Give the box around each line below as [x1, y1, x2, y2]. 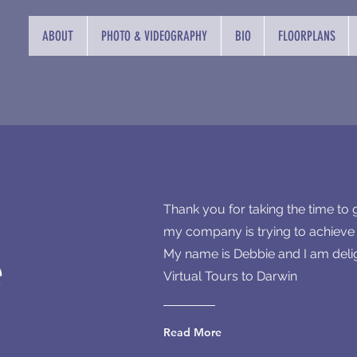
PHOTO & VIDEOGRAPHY [101, 28, 207, 44]
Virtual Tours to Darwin [163, 269, 297, 284]
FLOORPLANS [277, 28, 335, 44]
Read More [163, 325, 222, 339]
